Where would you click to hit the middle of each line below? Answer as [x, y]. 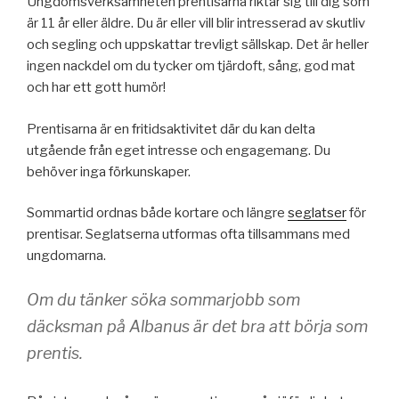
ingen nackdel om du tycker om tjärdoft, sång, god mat [191, 66]
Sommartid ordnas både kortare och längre [157, 213]
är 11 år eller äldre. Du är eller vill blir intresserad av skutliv [196, 23]
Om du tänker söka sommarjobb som [163, 299]
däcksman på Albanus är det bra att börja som [197, 326]
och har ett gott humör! [96, 87]
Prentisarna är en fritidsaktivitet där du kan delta [171, 129]
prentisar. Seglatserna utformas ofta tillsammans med [188, 234]
